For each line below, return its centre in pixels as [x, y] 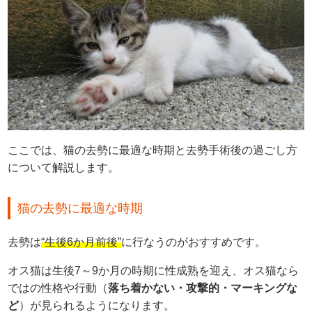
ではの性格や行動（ [58, 288]
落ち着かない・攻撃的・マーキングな [203, 288]
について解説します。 [64, 167]
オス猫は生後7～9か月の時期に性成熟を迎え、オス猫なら [154, 270]
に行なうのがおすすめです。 [194, 242]
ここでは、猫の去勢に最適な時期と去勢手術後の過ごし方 [153, 150]
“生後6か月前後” [81, 242]
